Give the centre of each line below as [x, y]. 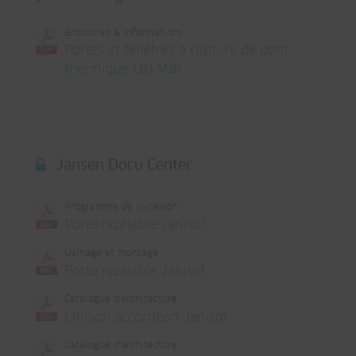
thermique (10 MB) [123, 70]
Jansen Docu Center [124, 166]
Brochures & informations [124, 34]
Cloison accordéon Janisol [146, 317]
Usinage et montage [111, 254]
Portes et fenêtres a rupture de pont [176, 50]
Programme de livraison [121, 208]
